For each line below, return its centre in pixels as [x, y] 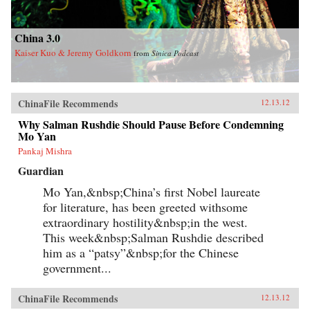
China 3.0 [37, 37]
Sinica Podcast [175, 53]
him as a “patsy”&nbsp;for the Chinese [141, 252]
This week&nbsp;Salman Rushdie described [153, 237]
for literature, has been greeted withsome [145, 207]
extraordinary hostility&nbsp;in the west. [145, 222]
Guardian [41, 170]
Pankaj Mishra [45, 151]
